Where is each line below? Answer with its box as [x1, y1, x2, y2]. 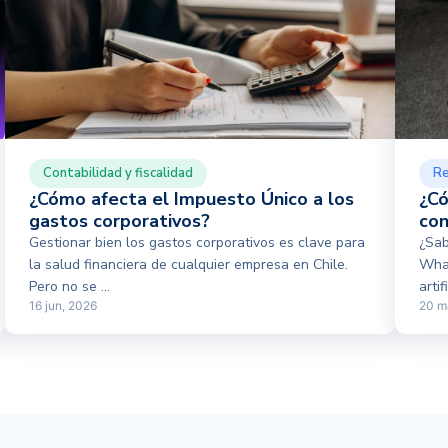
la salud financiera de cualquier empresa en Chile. [29, 255, 349, 274]
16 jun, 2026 [29, 298, 98, 313]
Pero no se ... [29, 277, 111, 296]
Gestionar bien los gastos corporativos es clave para [29, 233, 366, 252]
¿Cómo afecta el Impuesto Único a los [29, 187, 355, 211]
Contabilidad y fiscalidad [43, 164, 194, 182]
